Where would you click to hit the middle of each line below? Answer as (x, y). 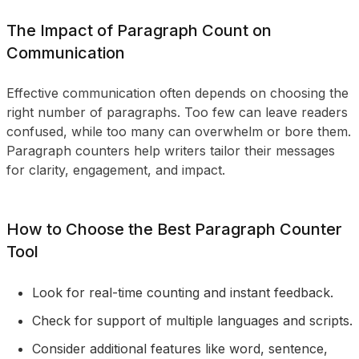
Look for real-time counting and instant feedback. (183, 292)
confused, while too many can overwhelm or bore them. (179, 131)
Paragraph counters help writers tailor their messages (171, 151)
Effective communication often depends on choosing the (177, 93)
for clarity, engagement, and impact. (116, 170)
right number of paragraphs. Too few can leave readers (177, 112)
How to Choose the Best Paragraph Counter (174, 229)
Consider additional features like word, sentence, (180, 349)
